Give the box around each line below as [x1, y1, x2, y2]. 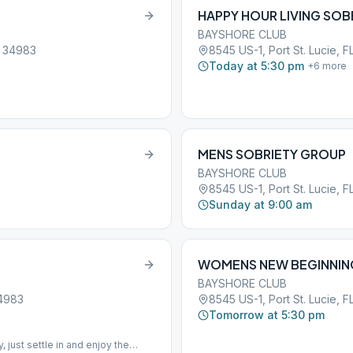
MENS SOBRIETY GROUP [198, 146, 346, 162]
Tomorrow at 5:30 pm [209, 308, 325, 321]
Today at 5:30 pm [209, 59, 304, 72]
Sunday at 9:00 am [209, 198, 312, 211]
